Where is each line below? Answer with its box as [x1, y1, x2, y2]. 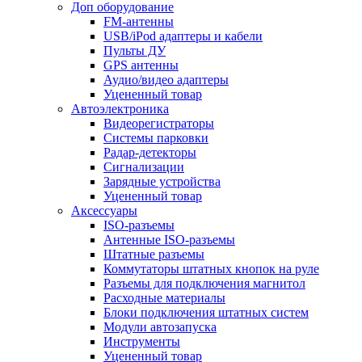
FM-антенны [103, 15, 174, 28]
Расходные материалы [103, 291, 225, 305]
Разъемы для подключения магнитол [103, 276, 305, 290]
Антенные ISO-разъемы [103, 233, 235, 246]
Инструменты [103, 335, 180, 348]
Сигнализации [103, 160, 184, 174]
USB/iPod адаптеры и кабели [103, 29, 263, 43]
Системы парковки [103, 131, 208, 145]
